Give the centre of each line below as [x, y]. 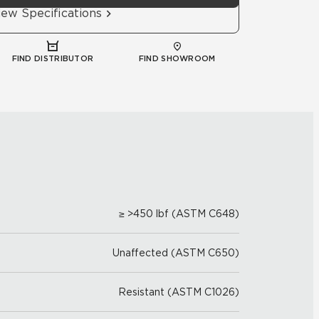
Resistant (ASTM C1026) [179, 292]
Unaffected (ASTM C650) [176, 253]
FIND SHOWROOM [177, 58]
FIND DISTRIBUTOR [53, 58]
